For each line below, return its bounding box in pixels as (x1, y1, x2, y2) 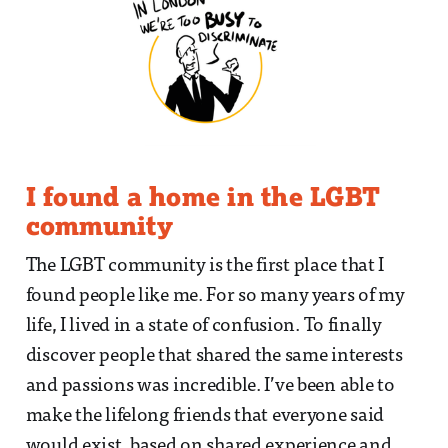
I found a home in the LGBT (25, 180, 381, 213)
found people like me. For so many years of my (25, 287, 405, 307)
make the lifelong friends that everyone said (25, 407, 385, 427)
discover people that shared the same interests (25, 347, 403, 367)
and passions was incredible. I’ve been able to (25, 377, 395, 397)
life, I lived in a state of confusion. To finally (25, 317, 382, 337)
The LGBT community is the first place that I (25, 257, 385, 277)
